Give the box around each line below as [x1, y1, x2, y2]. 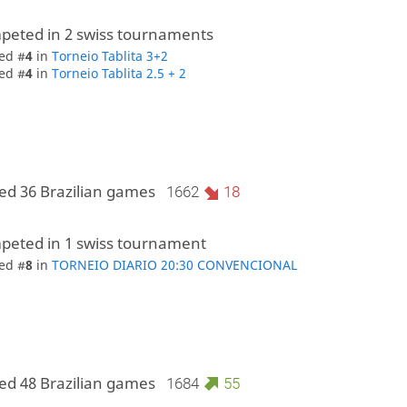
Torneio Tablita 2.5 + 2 [52, 65, 187, 83]
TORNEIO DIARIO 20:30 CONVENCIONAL [52, 255, 298, 273]
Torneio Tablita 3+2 [52, 47, 169, 65]
